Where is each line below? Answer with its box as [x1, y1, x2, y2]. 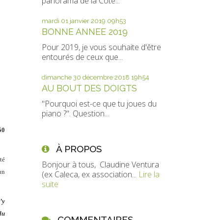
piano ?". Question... [41, 108, 109, 119]
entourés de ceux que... [41, 52, 123, 62]
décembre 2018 [82, 74, 130, 81]
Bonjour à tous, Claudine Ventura [41, 159, 159, 170]
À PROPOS [56, 143, 102, 154]
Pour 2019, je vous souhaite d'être [41, 42, 161, 53]
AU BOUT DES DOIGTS [41, 83, 137, 93]
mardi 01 [41, 17, 68, 25]
